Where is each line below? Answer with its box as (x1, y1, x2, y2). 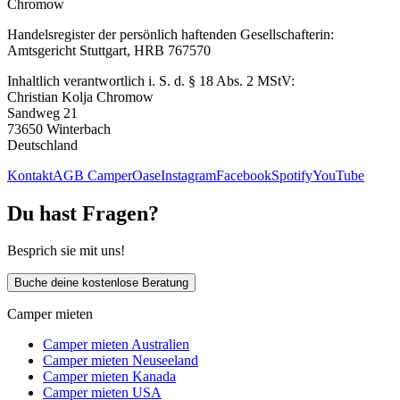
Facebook (216, 167, 271, 183)
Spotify (271, 167, 312, 183)
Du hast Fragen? (7, 201, 159, 225)
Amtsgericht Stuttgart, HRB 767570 (7, 42, 211, 58)
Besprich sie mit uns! (7, 243, 125, 259)
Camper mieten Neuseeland (43, 353, 198, 369)
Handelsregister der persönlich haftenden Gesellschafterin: (7, 26, 334, 42)
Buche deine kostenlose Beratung (14, 276, 188, 290)
